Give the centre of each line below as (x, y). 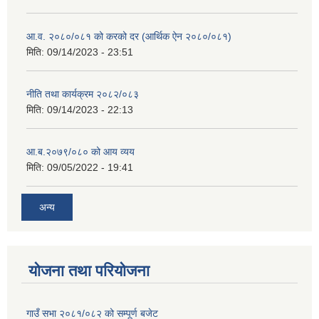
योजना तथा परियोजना (89, 271)
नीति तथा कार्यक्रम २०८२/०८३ (83, 94)
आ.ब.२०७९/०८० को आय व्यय (80, 151)
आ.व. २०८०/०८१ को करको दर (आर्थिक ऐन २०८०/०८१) (129, 36)
